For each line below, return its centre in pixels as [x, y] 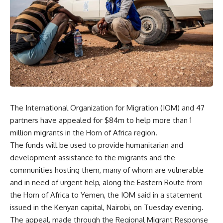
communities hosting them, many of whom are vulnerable [107, 170]
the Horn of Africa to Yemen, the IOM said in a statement [106, 195]
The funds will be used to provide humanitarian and [97, 145]
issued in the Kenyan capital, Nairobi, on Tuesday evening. [107, 207]
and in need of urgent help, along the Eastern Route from [106, 182]
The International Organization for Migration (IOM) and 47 [107, 108]
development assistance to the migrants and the [93, 158]
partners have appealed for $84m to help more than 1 [101, 120]
